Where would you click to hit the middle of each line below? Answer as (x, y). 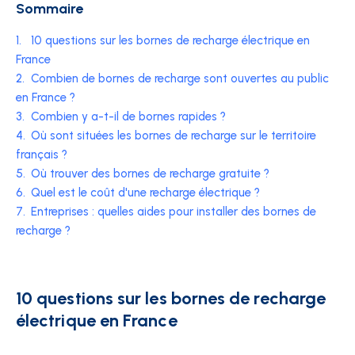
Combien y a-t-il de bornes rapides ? (128, 116)
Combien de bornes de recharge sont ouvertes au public (180, 78)
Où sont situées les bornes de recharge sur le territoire (174, 136)
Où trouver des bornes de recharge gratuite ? (150, 174)
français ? (42, 155)
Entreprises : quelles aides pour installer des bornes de (174, 212)
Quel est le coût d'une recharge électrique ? (145, 193)
